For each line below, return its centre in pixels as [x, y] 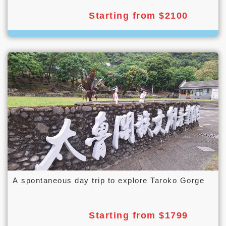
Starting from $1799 [138, 216]
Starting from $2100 [138, 16]
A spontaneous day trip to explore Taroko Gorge [108, 181]
